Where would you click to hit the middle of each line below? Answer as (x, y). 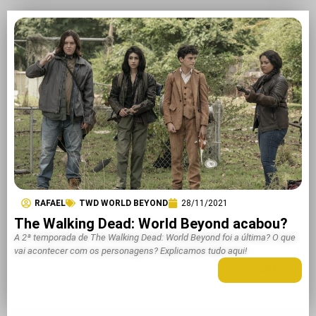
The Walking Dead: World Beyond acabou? (151, 224)
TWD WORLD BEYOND (123, 203)
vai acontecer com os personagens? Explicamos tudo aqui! (130, 251)
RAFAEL (50, 203)
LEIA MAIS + (260, 271)
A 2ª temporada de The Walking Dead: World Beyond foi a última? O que (155, 238)
